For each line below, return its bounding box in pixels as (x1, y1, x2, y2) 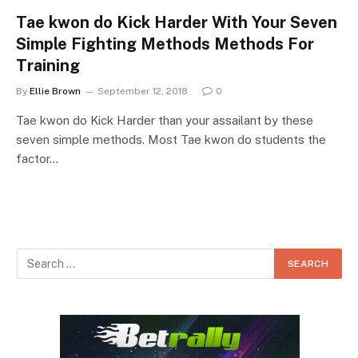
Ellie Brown (30, 85, 81, 97)
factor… (16, 151, 58, 165)
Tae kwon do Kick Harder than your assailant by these (16, 113, 313, 127)
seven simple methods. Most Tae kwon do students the (16, 132, 326, 146)
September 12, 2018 (97, 85, 188, 97)
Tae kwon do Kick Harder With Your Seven (16, 12, 337, 32)
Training (16, 55, 80, 75)
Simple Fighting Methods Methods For (16, 34, 314, 54)
